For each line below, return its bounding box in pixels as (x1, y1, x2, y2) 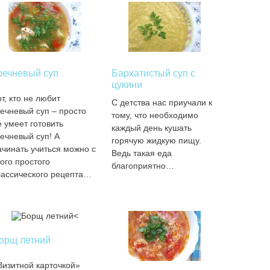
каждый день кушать (111, 123, 192, 133)
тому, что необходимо (111, 110, 199, 120)
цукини (111, 80, 143, 90)
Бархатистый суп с (111, 68, 196, 78)
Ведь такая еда (111, 148, 172, 158)
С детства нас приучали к (111, 98, 213, 107)
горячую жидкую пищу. (111, 136, 202, 145)
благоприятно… (111, 161, 175, 171)
